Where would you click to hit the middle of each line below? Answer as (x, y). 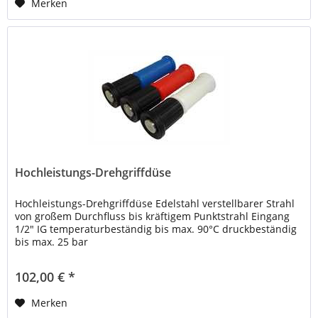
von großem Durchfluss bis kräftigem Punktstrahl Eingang (153, 216)
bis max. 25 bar (52, 241)
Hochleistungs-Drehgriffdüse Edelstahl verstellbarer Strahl (155, 203)
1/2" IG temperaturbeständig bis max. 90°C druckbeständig (156, 229)
